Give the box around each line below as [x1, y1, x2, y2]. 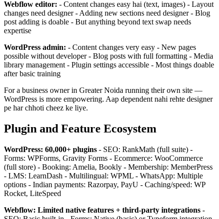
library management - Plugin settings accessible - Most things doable [4, 60, 214, 69]
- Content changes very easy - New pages [66, 43, 196, 51]
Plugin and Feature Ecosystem [4, 122, 156, 135]
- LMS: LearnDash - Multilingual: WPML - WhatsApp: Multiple [4, 171, 203, 180]
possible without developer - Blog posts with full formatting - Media [4, 51, 213, 60]
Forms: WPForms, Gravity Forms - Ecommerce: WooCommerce [4, 153, 203, 162]
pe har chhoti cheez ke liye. [4, 103, 88, 112]
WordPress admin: [4, 43, 66, 51]
